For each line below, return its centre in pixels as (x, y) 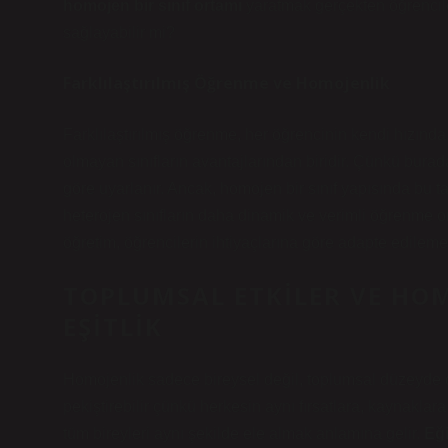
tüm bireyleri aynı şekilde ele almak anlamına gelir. (243, 433)
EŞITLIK (113, 326)
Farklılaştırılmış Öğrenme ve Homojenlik (226, 83)
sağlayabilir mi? (119, 32)
